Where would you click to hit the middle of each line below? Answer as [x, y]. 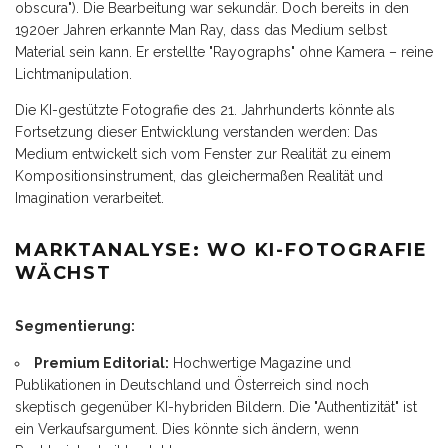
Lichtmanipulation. [73, 73]
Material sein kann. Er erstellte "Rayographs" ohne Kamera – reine [224, 51]
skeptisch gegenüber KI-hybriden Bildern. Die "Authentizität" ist [216, 406]
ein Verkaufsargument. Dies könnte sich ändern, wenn [187, 428]
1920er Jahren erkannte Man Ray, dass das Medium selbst [201, 29]
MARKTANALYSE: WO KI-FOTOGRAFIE [221, 249]
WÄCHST [63, 272]
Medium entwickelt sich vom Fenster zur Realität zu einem [203, 153]
